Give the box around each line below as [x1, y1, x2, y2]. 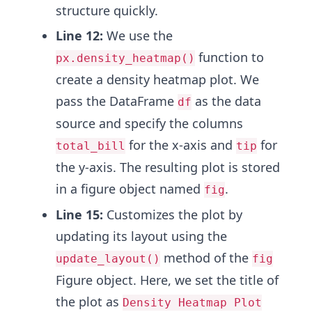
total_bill [56, 139, 125, 153]
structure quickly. [56, 1, 158, 19]
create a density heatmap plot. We [56, 70, 259, 88]
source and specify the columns [56, 114, 243, 132]
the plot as [56, 292, 123, 310]
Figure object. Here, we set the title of [56, 271, 279, 288]
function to [195, 48, 264, 65]
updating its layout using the [56, 227, 227, 244]
